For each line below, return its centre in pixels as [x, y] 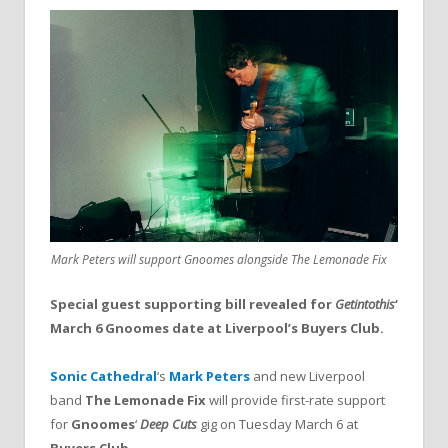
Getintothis [365, 304]
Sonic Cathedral [103, 376]
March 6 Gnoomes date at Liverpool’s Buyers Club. [217, 328]
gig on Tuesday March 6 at [277, 424]
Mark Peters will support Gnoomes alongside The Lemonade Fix [219, 259]
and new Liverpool [307, 376]
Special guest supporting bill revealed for [192, 304]
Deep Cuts [168, 424]
